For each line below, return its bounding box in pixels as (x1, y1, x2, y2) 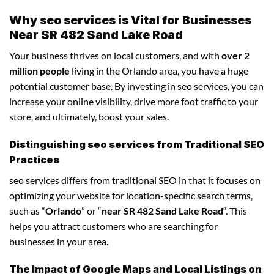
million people (9, 65, 70, 77)
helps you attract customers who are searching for (9, 220, 218, 232)
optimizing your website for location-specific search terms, (9, 190, 253, 202)
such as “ (9, 205, 45, 217)
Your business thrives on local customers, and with (9, 50, 221, 62)
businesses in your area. (9, 235, 108, 248)
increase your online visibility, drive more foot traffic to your (9, 95, 258, 108)
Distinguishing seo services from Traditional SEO (9, 138, 264, 151)
